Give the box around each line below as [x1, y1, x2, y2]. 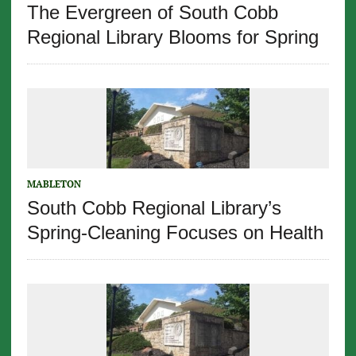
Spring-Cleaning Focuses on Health [26, 222, 323, 244]
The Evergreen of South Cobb [26, 2, 278, 24]
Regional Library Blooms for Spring [26, 26, 319, 48]
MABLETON [26, 178, 81, 191]
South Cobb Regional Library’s [26, 197, 281, 219]
